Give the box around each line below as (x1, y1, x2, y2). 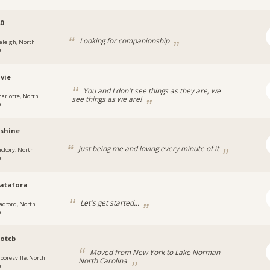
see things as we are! (71, 93, 143, 104)
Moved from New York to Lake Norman (87, 247, 220, 257)
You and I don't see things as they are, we (81, 85, 221, 95)
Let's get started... (78, 197, 141, 207)
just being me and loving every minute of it (76, 143, 221, 154)
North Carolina (78, 256, 129, 266)
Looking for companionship (77, 36, 171, 46)
